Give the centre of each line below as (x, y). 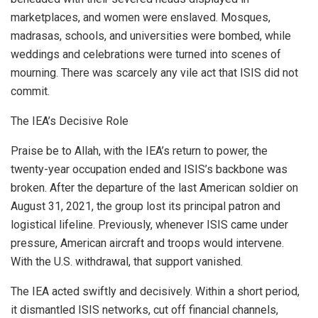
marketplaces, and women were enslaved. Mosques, (141, 17)
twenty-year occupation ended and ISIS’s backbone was (149, 169)
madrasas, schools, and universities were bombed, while (151, 35)
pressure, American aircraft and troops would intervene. (147, 243)
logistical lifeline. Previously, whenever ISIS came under (149, 224)
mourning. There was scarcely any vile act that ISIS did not (154, 72)
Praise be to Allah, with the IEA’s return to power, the (139, 150)
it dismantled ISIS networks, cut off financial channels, (144, 309)
